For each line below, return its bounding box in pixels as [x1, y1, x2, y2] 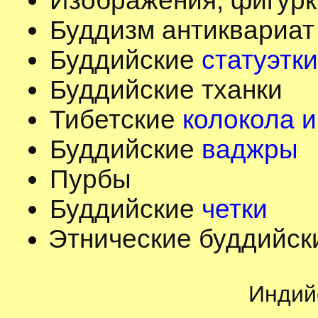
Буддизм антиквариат [50, 16, 314, 45]
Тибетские [50, 105, 182, 134]
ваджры [202, 135, 298, 164]
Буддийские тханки [50, 75, 283, 104]
